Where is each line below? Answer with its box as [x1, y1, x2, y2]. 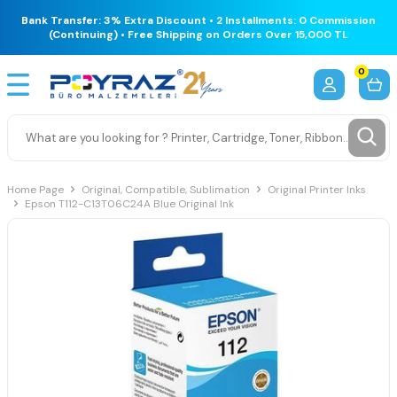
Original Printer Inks [268, 182, 366, 197]
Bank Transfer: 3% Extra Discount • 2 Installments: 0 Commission [21, 13, 376, 27]
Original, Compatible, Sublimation [82, 182, 250, 197]
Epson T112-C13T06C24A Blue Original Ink [25, 196, 234, 211]
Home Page [7, 182, 64, 197]
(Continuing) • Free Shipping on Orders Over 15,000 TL [49, 27, 348, 42]
